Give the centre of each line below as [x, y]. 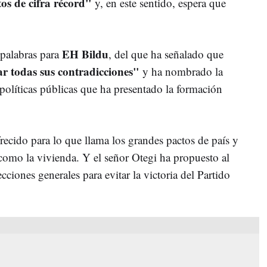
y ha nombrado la [181, 71]
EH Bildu [84, 54]
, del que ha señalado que [166, 54]
